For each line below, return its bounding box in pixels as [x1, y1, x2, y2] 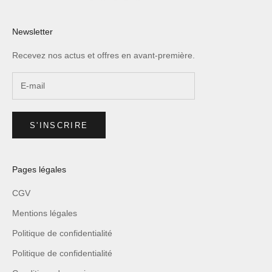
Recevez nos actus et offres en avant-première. [12, 50, 195, 60]
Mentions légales [12, 208, 77, 219]
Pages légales [12, 165, 66, 175]
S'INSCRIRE [30, 120, 89, 130]
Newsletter [12, 26, 53, 36]
